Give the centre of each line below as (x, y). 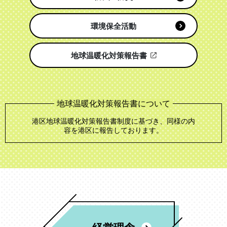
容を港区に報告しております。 (113, 130)
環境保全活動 (113, 26)
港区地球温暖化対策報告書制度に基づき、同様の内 (113, 121)
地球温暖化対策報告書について (113, 103)
